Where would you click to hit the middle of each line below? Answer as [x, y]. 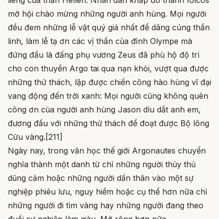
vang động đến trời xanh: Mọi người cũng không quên [108, 96]
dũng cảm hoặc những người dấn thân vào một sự [101, 178]
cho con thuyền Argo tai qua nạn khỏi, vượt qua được [108, 69]
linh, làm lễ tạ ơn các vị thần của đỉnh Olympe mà [100, 41]
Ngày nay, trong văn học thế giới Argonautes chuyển [107, 151]
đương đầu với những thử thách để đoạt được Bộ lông [109, 123]
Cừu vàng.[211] [35, 137]
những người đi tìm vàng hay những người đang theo [106, 206]
